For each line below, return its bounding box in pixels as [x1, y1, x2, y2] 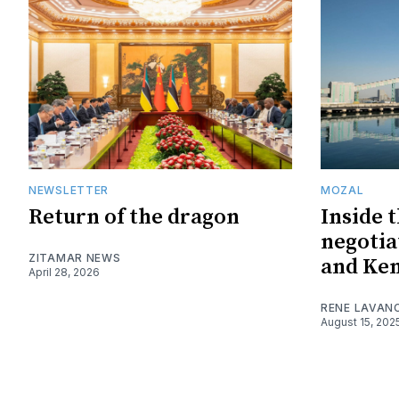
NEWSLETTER [28, 183, 109, 198]
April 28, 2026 [28, 265, 100, 280]
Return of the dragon [28, 204, 240, 232]
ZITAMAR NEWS [28, 251, 121, 265]
